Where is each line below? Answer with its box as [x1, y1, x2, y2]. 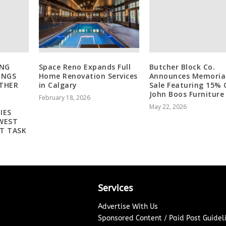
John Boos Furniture [149, 89, 224, 99]
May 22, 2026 [149, 102, 187, 111]
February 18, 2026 [38, 93, 90, 102]
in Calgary [38, 80, 77, 90]
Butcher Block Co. [149, 62, 215, 72]
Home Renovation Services [38, 71, 138, 81]
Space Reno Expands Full [38, 62, 131, 72]
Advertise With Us [97, 202, 158, 211]
